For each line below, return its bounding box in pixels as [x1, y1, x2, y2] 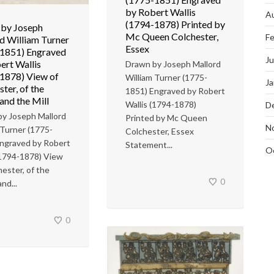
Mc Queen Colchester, [125, 31, 218, 42]
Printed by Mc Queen [125, 113, 207, 123]
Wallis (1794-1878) [125, 99, 196, 109]
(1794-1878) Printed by [125, 18, 225, 30]
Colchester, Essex [125, 126, 194, 136]
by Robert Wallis [125, 6, 196, 18]
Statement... [125, 139, 172, 150]
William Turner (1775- [125, 72, 207, 83]
